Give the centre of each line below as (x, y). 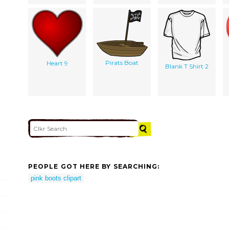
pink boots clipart (56, 178)
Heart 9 (57, 63)
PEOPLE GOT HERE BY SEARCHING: (94, 167)
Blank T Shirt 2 (187, 66)
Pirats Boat (122, 62)
